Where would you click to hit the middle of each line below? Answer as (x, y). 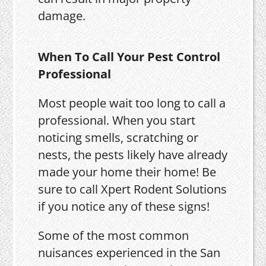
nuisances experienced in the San (129, 252)
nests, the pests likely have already (133, 154)
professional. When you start (117, 120)
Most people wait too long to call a (132, 103)
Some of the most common (114, 235)
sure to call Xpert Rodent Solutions (133, 189)
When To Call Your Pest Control (129, 56)
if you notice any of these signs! (124, 206)
